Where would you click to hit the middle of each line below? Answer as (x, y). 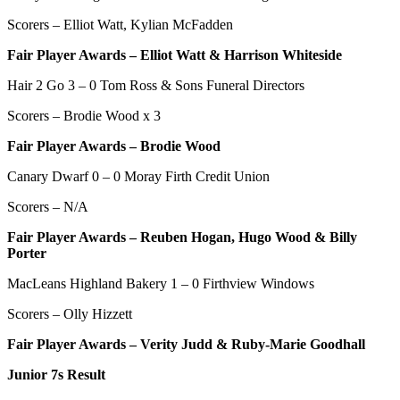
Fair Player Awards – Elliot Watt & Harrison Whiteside (175, 54)
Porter (27, 253)
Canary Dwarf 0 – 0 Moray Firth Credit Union (138, 176)
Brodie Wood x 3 (112, 115)
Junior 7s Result (56, 374)
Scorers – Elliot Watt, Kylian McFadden (120, 24)
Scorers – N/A (48, 206)
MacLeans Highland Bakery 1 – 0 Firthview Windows (161, 283)
